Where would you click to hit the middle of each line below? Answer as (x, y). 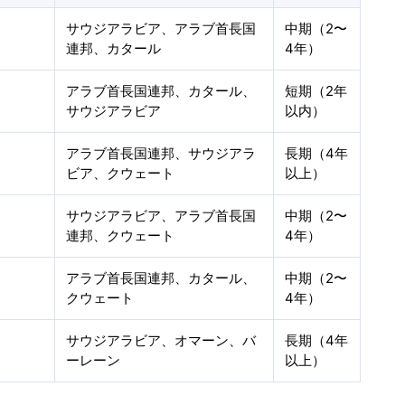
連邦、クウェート (121, 235)
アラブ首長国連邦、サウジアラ (161, 153)
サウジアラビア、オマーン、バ (161, 340)
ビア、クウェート (121, 173)
